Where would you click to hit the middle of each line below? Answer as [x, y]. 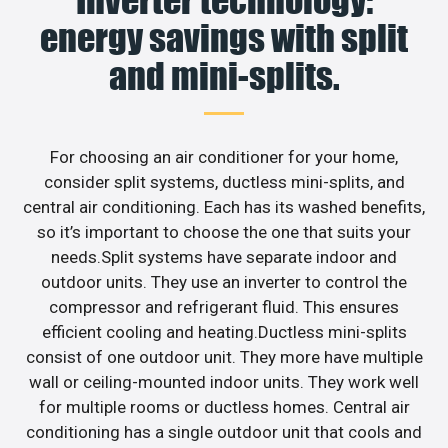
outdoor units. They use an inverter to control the [224, 281]
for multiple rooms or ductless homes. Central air [224, 406]
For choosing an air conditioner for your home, [224, 156]
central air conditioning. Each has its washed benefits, [224, 206]
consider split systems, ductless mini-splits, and [224, 181]
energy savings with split [224, 37]
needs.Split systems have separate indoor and [224, 256]
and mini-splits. [224, 75]
